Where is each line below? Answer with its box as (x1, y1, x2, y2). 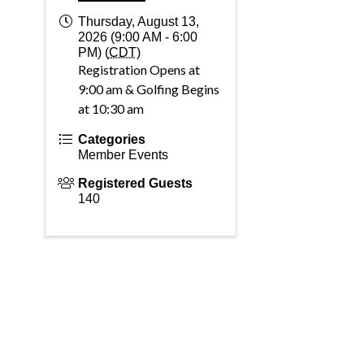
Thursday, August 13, (77, 15, 199, 28)
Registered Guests (77, 176, 193, 190)
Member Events (77, 148, 168, 162)
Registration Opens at (77, 62, 200, 77)
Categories (77, 132, 145, 146)
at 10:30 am (77, 101, 144, 116)
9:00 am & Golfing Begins (77, 81, 219, 97)
